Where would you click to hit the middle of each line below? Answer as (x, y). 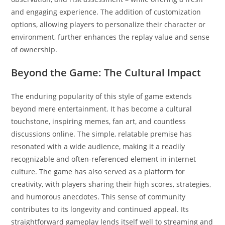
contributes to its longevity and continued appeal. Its (100, 209)
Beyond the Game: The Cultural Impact (106, 72)
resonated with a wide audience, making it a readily (98, 146)
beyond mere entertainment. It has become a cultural (102, 108)
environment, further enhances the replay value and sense (110, 37)
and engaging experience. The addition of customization (106, 12)
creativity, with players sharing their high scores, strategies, (111, 184)
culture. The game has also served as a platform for (98, 171)
